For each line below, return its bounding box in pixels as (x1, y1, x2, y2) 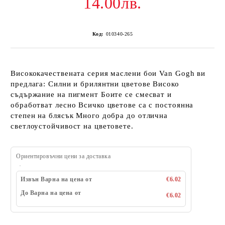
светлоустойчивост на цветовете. (11, 122, 134, 130)
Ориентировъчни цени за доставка (16, 153, 111, 160)
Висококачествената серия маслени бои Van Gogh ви (11, 69, 206, 77)
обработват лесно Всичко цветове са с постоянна (11, 101, 194, 109)
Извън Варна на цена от (21, 176, 92, 183)
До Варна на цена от (21, 189, 81, 196)
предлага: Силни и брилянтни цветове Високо (11, 80, 179, 88)
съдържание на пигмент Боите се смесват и (11, 90, 172, 98)
